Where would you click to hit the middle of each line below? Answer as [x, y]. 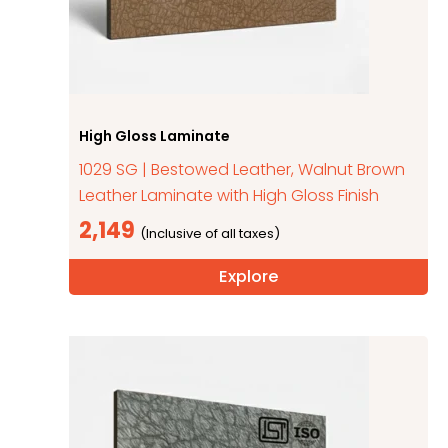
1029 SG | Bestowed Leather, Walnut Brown [242, 169]
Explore [248, 276]
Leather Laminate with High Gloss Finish [229, 195]
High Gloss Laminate [155, 135]
